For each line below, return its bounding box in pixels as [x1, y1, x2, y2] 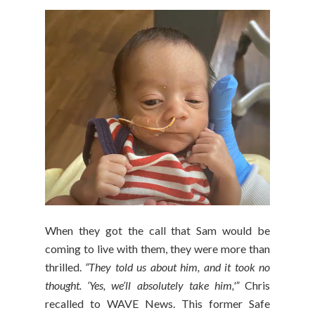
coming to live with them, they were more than [45, 242, 270, 256]
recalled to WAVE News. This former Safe [45, 297, 270, 311]
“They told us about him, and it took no [85, 260, 271, 274]
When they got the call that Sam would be [45, 224, 270, 238]
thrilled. [45, 260, 86, 274]
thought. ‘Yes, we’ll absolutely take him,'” [45, 278, 239, 292]
